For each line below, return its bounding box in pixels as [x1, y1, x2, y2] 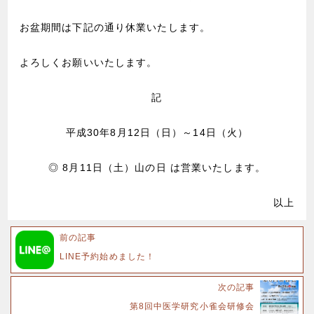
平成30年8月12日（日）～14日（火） [65, 126, 249, 138]
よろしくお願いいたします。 [19, 56, 158, 68]
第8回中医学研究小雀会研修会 [129, 301, 255, 310]
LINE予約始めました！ [59, 252, 156, 261]
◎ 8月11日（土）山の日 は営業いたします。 [48, 161, 266, 173]
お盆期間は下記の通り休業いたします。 [19, 21, 211, 33]
